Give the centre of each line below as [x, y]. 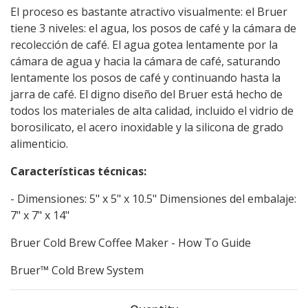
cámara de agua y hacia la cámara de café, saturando [145, 61]
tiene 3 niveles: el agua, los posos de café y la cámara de [153, 28]
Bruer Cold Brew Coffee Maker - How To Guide [131, 243]
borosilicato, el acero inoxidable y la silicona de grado [147, 127]
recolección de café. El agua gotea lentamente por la [144, 45]
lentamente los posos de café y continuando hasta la [145, 78]
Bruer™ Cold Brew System [77, 270]
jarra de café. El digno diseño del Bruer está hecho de [146, 94]
